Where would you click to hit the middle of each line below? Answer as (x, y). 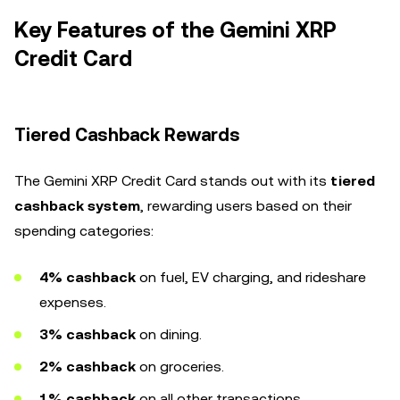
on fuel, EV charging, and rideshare (251, 277)
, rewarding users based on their (246, 206)
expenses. (73, 302)
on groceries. (180, 367)
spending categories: (84, 231)
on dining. (169, 334)
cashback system (77, 206)
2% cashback (87, 367)
